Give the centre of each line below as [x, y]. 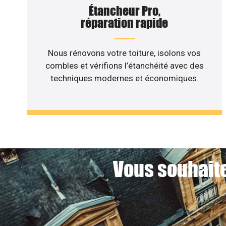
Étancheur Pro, [124, 11]
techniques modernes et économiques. [124, 78]
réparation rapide [125, 23]
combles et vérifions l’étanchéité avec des [124, 65]
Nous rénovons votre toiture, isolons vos [125, 53]
